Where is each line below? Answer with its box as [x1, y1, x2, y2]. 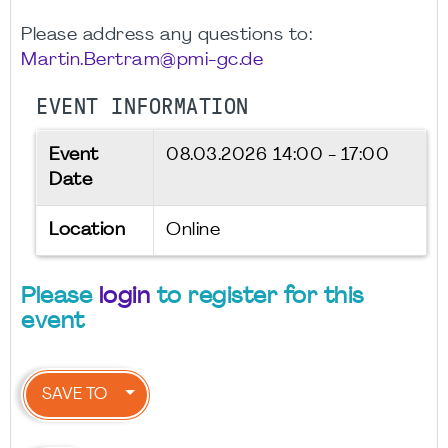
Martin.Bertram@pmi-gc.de [21, 51, 263, 69]
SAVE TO [38, 386, 111, 403]
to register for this [150, 285, 364, 309]
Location [49, 221, 125, 239]
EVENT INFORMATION [36, 94, 249, 119]
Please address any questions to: [21, 26, 312, 44]
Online [166, 221, 220, 239]
